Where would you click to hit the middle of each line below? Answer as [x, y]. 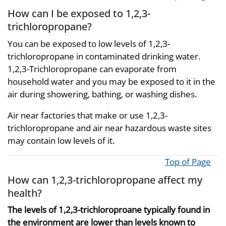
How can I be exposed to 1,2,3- [79, 13]
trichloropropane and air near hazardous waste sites [109, 128]
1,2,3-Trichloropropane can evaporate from [92, 69]
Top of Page [188, 161]
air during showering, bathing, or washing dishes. [102, 94]
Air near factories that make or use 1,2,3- [88, 115]
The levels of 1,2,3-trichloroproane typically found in [109, 210]
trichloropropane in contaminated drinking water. [104, 56]
